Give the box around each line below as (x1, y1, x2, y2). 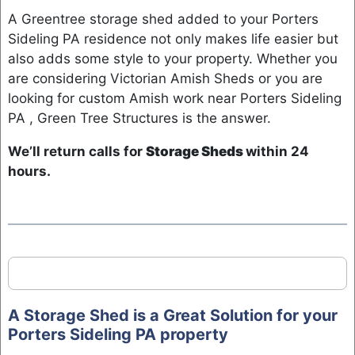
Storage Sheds (145, 143, 246, 160)
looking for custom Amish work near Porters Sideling (7, 90, 342, 107)
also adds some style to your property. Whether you (7, 51, 338, 67)
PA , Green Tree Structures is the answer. (7, 110, 271, 127)
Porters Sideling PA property (7, 325, 228, 345)
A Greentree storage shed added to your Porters (7, 11, 319, 28)
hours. (7, 163, 51, 180)
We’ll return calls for (7, 143, 146, 160)
